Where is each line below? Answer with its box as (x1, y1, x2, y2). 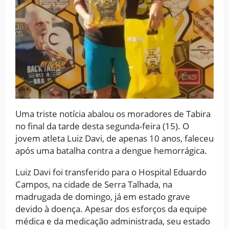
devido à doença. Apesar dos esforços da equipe (15, 203, 207, 215)
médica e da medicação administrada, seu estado (15, 215, 210, 227)
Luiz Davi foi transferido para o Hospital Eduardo (15, 166, 207, 178)
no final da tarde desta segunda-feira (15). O (15, 120, 189, 132)
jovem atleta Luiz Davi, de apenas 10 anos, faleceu (15, 132, 214, 145)
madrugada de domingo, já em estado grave (15, 191, 190, 203)
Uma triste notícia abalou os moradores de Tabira (15, 108, 211, 120)
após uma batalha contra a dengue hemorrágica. (15, 145, 207, 157)
